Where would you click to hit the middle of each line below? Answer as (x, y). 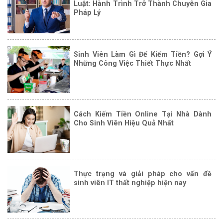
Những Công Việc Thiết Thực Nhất (133, 63)
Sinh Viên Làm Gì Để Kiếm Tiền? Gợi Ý (143, 55)
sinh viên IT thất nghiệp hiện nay (130, 183)
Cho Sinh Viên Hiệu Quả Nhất (124, 123)
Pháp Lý (87, 13)
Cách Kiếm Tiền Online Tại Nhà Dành (143, 114)
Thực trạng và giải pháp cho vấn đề (143, 174)
